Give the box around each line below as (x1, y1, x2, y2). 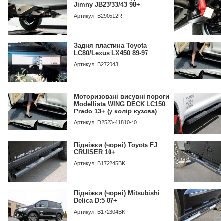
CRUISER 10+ (74, 148, 115, 156)
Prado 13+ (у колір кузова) (74, 108, 157, 115)
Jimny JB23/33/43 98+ (74, 1, 140, 8)
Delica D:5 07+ (74, 197, 117, 204)
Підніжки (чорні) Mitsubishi (74, 189, 160, 197)
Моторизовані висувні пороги (74, 93, 169, 100)
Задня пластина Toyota (74, 42, 147, 49)
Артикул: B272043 (74, 61, 118, 67)
